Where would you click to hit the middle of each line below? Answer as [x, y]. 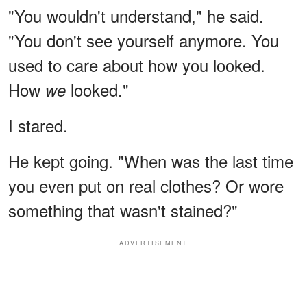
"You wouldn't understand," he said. [136, 15]
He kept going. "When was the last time [151, 160]
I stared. [38, 125]
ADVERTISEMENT [153, 243]
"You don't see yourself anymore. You [144, 40]
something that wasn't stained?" [123, 210]
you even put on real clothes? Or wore [146, 185]
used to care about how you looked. [137, 64]
